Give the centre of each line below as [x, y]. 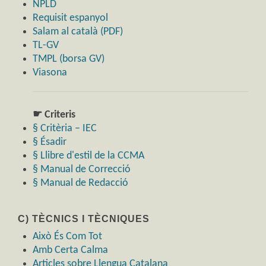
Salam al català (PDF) [78, 32]
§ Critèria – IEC [65, 129]
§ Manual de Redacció [80, 183]
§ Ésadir [50, 142]
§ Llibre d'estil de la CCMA [88, 156]
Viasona [50, 73]
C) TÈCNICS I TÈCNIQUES [84, 219]
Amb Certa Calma [70, 251]
